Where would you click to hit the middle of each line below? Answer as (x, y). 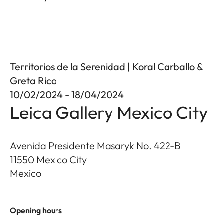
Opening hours (36, 210)
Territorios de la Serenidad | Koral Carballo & (106, 67)
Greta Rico (33, 81)
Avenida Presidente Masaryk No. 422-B (95, 146)
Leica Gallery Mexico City (109, 112)
